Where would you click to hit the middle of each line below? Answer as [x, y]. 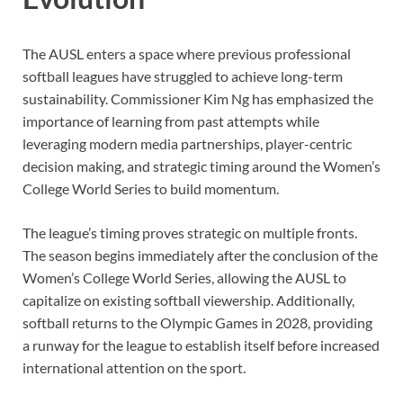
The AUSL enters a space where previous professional [187, 53]
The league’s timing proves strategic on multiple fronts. [190, 232]
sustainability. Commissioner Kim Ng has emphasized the [198, 98]
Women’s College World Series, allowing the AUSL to [184, 277]
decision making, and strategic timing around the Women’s [201, 166]
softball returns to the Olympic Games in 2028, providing [197, 322]
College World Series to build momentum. [151, 188]
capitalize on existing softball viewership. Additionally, [188, 300]
